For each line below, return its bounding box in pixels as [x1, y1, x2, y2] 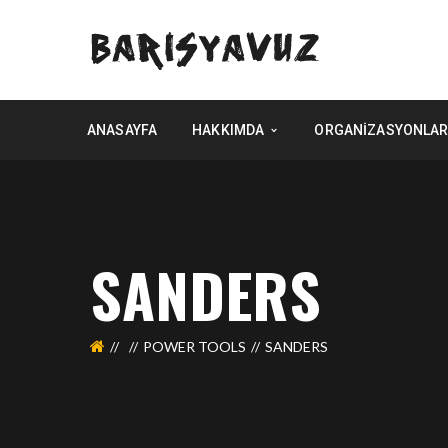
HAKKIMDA [192, 122, 265, 138]
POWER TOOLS [143, 338, 246, 355]
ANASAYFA [87, 122, 158, 138]
